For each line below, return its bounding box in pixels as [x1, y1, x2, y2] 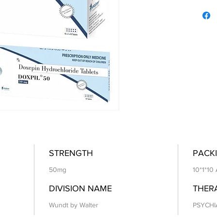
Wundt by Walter [49, 201, 98, 209]
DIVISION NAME [49, 184, 112, 194]
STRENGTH [49, 148, 93, 158]
